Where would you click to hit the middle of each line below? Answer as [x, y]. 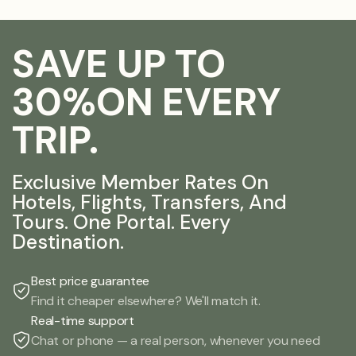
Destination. [68, 242]
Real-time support [83, 320]
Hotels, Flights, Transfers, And [149, 202]
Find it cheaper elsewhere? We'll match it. [146, 300]
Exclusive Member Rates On [140, 182]
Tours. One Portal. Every [121, 222]
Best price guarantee [91, 281]
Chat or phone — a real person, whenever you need [176, 340]
